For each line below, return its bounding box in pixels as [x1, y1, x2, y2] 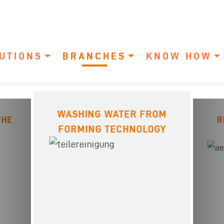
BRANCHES [62, 50, 126, 61]
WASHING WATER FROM [57, 108, 167, 120]
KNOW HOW [146, 50, 212, 61]
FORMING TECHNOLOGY [58, 123, 166, 135]
